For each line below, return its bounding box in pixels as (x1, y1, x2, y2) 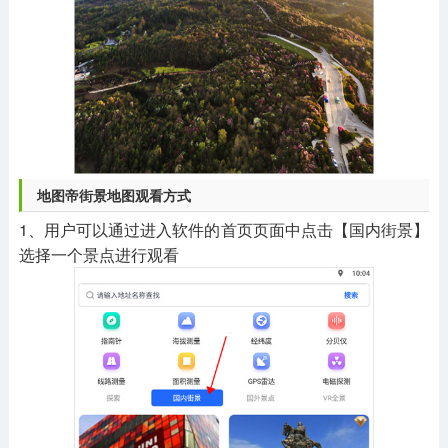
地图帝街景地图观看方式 (36, 185, 191, 206)
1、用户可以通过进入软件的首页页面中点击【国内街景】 (18, 218, 430, 242)
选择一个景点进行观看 (18, 243, 179, 267)
